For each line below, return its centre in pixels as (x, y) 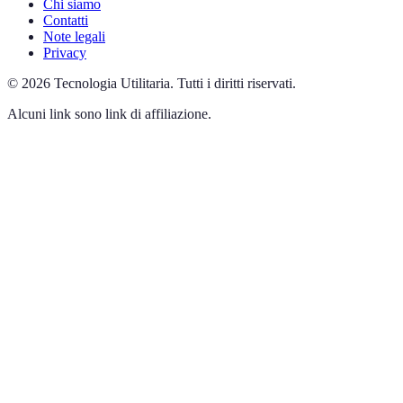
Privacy (65, 52)
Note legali (74, 36)
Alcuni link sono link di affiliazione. (109, 113)
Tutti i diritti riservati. (237, 83)
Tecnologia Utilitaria (112, 83)
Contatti (66, 20)
